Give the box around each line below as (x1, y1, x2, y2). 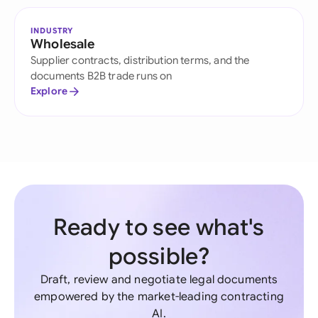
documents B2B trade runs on (31, 70, 172, 82)
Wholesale (31, 36, 95, 52)
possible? (109, 242, 209, 270)
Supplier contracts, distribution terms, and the (31, 54, 250, 67)
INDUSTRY (31, 26, 74, 35)
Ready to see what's (53, 213, 265, 241)
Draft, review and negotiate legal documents (40, 273, 278, 287)
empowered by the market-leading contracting (34, 290, 284, 304)
